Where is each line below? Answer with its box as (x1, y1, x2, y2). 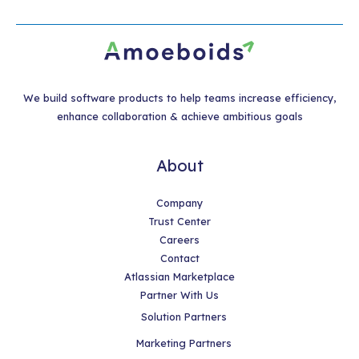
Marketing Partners (135, 336, 232, 349)
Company (156, 196, 203, 210)
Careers (159, 233, 200, 247)
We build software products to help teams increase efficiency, (23, 91, 336, 104)
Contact (159, 252, 200, 265)
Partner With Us (140, 288, 219, 302)
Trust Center (148, 215, 211, 228)
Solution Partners (140, 309, 227, 323)
